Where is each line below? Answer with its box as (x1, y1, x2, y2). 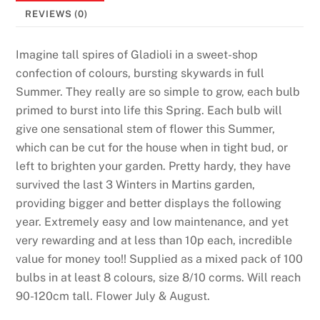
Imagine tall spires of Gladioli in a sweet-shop (16, 48, 259, 62)
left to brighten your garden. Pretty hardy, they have (16, 159, 291, 174)
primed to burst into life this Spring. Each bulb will (16, 104, 283, 118)
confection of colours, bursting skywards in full (16, 66, 265, 81)
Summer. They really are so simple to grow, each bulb (16, 85, 301, 99)
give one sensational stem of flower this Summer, (16, 122, 276, 136)
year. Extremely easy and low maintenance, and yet (16, 215, 289, 229)
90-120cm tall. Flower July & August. (16, 289, 211, 304)
